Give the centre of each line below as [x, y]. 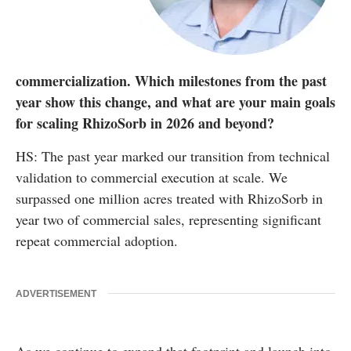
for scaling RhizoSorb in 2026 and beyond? [145, 123]
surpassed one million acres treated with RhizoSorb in [169, 199]
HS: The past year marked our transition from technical [173, 156]
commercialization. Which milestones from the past [171, 81]
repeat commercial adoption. [97, 241]
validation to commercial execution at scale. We [152, 177]
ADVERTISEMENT [56, 294]
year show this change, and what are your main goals [175, 102]
